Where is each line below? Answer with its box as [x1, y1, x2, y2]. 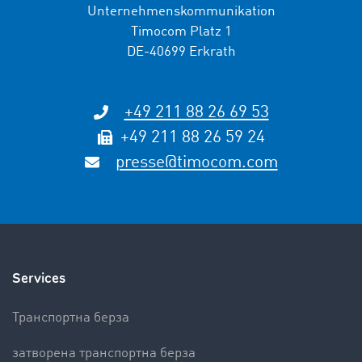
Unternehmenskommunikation [86, 4, 276, 19]
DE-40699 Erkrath [126, 44, 236, 59]
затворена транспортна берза [12, 346, 196, 360]
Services [12, 268, 65, 288]
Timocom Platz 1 [130, 24, 232, 39]
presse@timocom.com [115, 154, 278, 171]
